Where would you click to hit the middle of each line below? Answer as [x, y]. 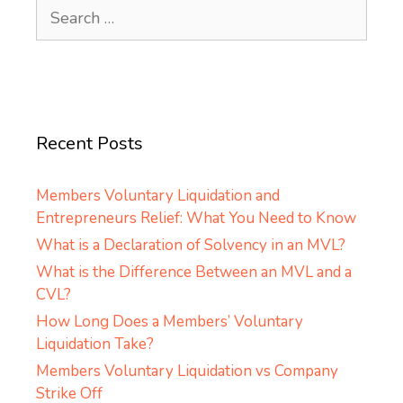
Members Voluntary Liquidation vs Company [187, 372]
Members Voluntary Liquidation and [158, 196]
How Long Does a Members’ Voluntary [170, 322]
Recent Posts [90, 144]
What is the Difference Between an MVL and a [194, 273]
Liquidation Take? [95, 345]
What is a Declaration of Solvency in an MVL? [191, 246]
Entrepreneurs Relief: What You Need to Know [196, 219]
